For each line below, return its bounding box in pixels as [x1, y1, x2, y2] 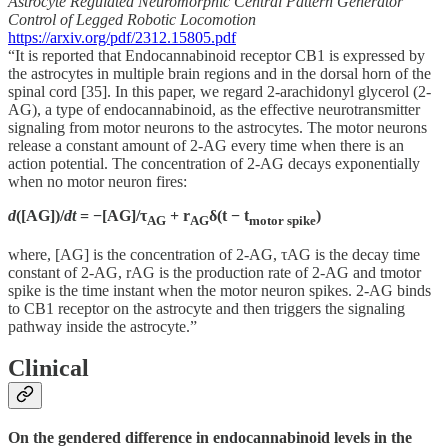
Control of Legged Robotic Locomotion [8, 11, 256, 29]
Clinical [8, 355, 89, 382]
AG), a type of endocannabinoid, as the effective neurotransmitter [8, 101, 420, 119]
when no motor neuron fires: [8, 173, 187, 191]
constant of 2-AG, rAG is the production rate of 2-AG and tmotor [8, 263, 421, 281]
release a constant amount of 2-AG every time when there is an [8, 137, 404, 155]
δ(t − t [209, 207, 249, 225]
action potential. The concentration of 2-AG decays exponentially [8, 155, 420, 173]
